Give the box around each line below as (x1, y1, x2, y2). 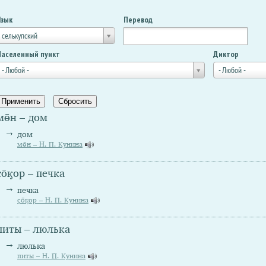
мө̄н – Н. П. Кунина (17, 140, 83, 149)
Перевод (123, 14, 153, 25)
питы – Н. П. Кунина (17, 252, 85, 261)
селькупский (2, 30, 37, 41)
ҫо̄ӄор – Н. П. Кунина (17, 196, 88, 205)
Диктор (213, 49, 239, 59)
